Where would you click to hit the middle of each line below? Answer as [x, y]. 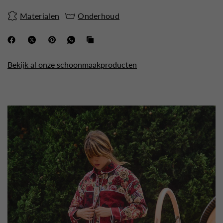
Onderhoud [99, 16]
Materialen [40, 16]
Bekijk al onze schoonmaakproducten [72, 64]
